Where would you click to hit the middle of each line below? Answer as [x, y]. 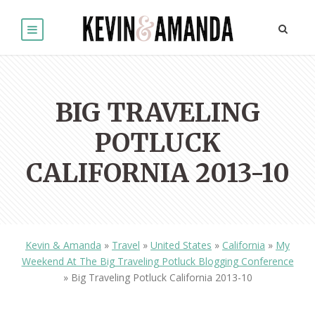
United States [181, 245]
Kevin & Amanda [63, 245]
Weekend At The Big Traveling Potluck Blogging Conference [157, 262]
